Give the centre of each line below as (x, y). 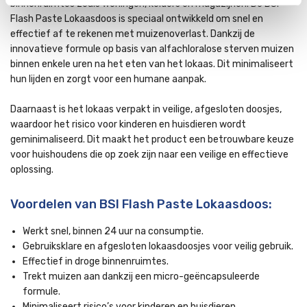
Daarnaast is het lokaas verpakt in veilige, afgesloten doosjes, (146, 109)
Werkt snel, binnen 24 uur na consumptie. (113, 231)
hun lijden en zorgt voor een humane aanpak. (108, 79)
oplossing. (32, 170)
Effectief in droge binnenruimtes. (96, 261)
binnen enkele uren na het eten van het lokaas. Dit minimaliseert (152, 64)
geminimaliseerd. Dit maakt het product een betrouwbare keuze (152, 139)
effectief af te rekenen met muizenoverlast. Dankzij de (133, 34)
